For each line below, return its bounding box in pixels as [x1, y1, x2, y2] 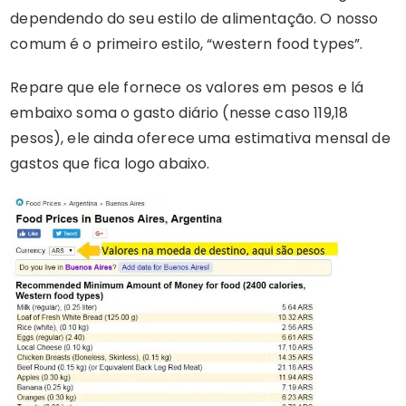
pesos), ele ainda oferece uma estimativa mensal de [10, 127, 391, 149]
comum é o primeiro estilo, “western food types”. [10, 33, 363, 54]
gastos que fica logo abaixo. [10, 152, 210, 174]
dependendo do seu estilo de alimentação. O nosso [10, 7, 379, 29]
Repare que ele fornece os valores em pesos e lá [10, 76, 364, 98]
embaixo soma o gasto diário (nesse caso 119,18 [10, 101, 349, 123]
